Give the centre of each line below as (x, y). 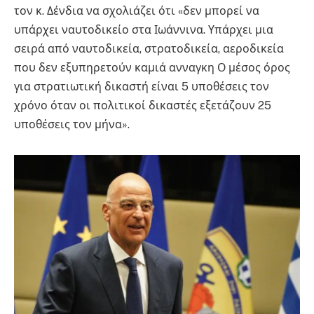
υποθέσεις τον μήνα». (72, 125)
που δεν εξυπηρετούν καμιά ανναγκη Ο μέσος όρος (152, 68)
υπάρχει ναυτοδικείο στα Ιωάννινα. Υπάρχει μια (144, 30)
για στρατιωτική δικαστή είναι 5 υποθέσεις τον (142, 87)
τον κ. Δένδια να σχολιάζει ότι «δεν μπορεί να (137, 11)
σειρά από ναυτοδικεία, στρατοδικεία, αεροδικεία (149, 49)
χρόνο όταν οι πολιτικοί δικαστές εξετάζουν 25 (143, 106)
